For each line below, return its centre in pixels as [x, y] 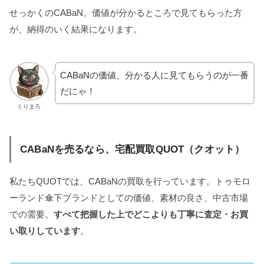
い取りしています [45, 230]
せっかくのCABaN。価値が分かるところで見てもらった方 [126, 13]
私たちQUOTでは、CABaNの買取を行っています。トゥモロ [130, 181]
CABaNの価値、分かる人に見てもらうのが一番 [154, 75]
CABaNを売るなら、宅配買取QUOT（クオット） [133, 149]
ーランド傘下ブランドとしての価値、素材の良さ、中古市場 [129, 197]
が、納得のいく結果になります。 [76, 29]
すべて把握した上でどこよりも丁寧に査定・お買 [151, 214]
